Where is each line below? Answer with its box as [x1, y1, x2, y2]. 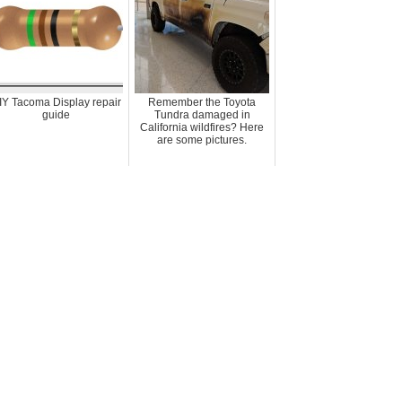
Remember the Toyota [148, 96, 256, 109]
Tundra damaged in [153, 109, 250, 121]
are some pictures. [157, 134, 247, 146]
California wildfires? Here [140, 121, 264, 134]
